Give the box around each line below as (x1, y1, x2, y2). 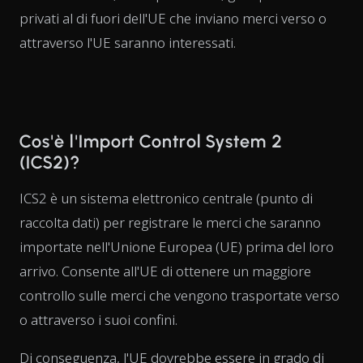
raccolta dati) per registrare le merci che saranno (19, 212, 321, 232)
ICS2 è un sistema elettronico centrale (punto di (19, 188, 313, 207)
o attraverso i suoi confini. (19, 310, 177, 329)
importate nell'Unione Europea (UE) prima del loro (19, 237, 334, 256)
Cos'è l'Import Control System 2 (19, 130, 283, 152)
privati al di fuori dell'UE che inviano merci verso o (19, 8, 327, 28)
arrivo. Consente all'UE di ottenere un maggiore (19, 261, 311, 280)
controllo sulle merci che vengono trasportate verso (19, 285, 340, 305)
